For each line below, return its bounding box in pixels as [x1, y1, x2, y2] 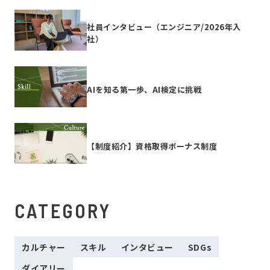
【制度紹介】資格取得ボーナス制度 [87, 140, 218, 152]
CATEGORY [14, 199, 111, 222]
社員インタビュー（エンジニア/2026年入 [87, 21, 241, 33]
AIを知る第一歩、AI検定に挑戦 [87, 84, 202, 96]
